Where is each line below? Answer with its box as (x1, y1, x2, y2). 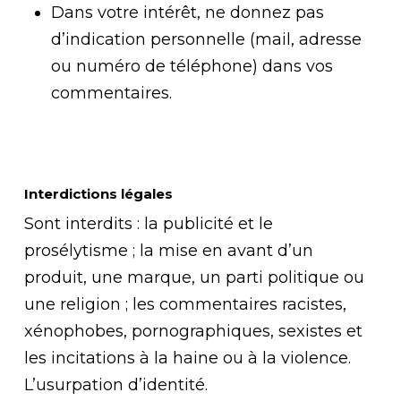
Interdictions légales (23, 185, 173, 202)
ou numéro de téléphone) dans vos (50, 56, 333, 76)
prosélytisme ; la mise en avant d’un (23, 241, 313, 260)
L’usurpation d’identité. (23, 375, 208, 395)
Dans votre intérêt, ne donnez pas (50, 3, 324, 22)
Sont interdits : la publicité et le (23, 214, 273, 234)
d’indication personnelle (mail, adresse (50, 30, 362, 49)
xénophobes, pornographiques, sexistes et (23, 321, 363, 341)
